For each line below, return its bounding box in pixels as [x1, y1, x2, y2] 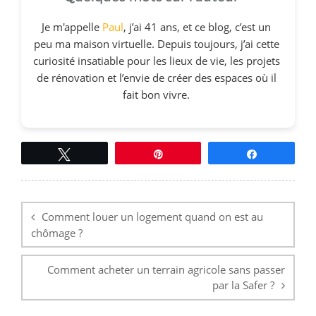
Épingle [173, 148, 204, 159]
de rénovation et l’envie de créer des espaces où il [36, 70, 276, 85]
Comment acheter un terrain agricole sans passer [47, 262, 285, 276]
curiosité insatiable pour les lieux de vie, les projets [32, 53, 280, 68]
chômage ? [31, 225, 83, 240]
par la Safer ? [212, 277, 274, 292]
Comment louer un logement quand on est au [42, 209, 263, 224]
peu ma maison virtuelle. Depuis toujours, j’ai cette [33, 36, 279, 51]
